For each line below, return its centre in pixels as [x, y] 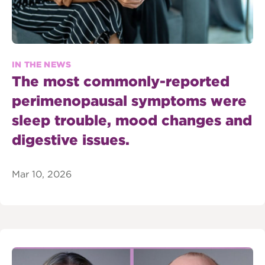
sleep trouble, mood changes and [132, 120]
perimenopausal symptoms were [129, 101]
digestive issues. [71, 140]
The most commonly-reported [121, 81]
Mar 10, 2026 [42, 174]
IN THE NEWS [42, 64]
